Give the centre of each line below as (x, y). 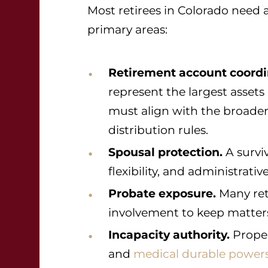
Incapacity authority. (169, 235)
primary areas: (127, 30)
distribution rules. (158, 130)
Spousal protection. (165, 152)
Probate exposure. (162, 194)
